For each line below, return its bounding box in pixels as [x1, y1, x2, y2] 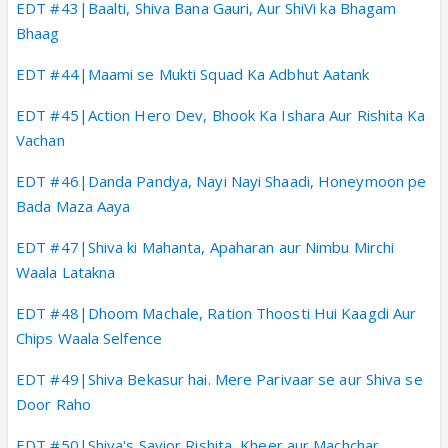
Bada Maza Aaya [16, 195, 131, 216]
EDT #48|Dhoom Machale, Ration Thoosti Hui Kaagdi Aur [16, 302, 417, 323]
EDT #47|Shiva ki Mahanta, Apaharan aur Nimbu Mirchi [16, 236, 395, 257]
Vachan [16, 129, 65, 150]
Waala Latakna [16, 261, 116, 282]
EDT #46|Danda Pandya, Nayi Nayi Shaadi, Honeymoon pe [16, 170, 427, 191]
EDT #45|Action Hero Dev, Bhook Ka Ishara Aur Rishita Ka [16, 104, 426, 125]
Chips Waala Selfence [16, 327, 162, 348]
